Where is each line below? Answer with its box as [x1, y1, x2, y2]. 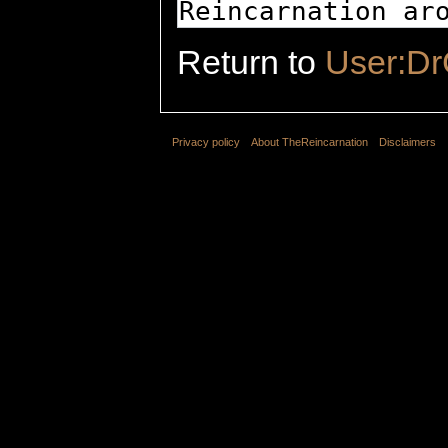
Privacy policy [172, 136, 240, 149]
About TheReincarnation [251, 136, 369, 149]
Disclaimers [379, 136, 437, 149]
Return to [177, 43, 325, 82]
